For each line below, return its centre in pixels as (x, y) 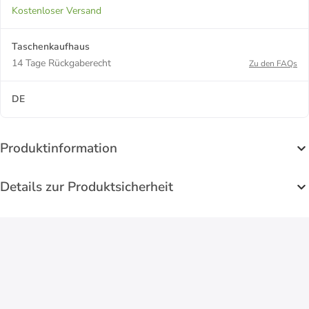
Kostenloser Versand (57, 10)
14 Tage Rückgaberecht (61, 63)
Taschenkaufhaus (51, 46)
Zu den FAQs (273, 63)
